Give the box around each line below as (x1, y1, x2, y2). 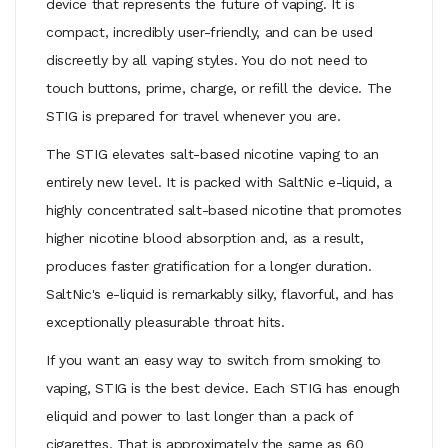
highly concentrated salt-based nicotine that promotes (46, 201, 402, 218)
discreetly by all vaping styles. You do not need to (46, 51, 369, 68)
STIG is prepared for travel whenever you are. (46, 107, 341, 124)
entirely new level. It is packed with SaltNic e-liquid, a (46, 173, 393, 190)
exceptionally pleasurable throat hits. (46, 313, 285, 330)
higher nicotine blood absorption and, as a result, (46, 229, 364, 246)
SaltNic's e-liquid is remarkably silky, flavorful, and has (46, 285, 394, 302)
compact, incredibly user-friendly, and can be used (46, 23, 373, 40)
